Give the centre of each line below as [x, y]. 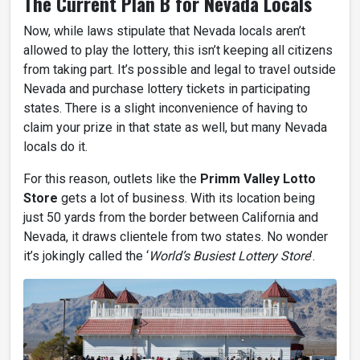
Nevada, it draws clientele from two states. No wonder [176, 237]
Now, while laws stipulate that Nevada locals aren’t [164, 31]
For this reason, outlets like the [112, 179]
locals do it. [55, 147]
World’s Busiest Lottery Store [229, 256]
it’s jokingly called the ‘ [86, 256]
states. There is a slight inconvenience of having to [166, 108]
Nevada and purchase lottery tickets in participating [167, 89]
